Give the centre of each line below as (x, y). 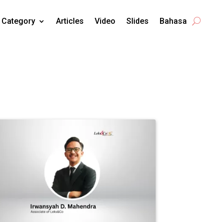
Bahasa (173, 21)
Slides (138, 21)
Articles (70, 21)
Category (18, 21)
